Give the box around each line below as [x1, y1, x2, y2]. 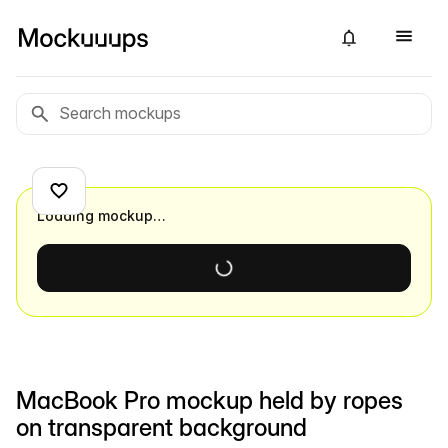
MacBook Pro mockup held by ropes [16, 386, 403, 415]
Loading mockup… [37, 207, 166, 224]
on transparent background [16, 413, 307, 442]
